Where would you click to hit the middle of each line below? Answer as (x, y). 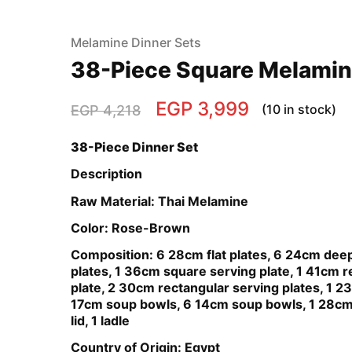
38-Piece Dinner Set (134, 147)
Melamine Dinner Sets (136, 42)
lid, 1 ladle (100, 321)
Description (106, 174)
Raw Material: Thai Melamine (159, 201)
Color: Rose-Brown (130, 227)
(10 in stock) (299, 109)
